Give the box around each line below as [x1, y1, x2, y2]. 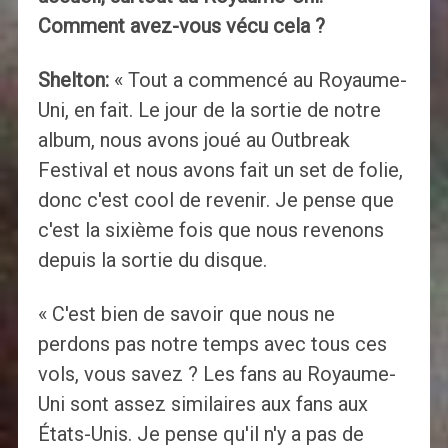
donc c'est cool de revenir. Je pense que [37, 188, 394, 213]
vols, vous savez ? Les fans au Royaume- [37, 362, 396, 387]
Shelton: [37, 68, 109, 93]
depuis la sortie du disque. [37, 248, 267, 273]
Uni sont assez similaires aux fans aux [37, 392, 368, 417]
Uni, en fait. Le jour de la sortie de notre [37, 98, 381, 123]
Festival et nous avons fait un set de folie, [37, 158, 403, 183]
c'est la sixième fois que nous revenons [37, 218, 384, 243]
